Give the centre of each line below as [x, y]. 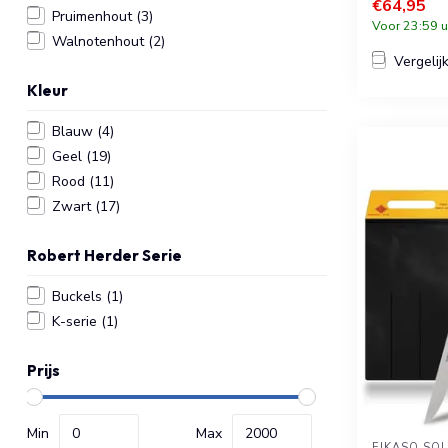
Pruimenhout [94, 16]
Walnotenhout [100, 41]
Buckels [79, 296]
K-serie [76, 321]
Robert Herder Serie [104, 255]
